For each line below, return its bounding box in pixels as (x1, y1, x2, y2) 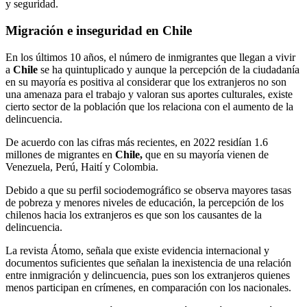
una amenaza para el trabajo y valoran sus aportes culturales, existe (5, 88, 293, 100)
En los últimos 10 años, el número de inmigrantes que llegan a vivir (5, 51, 295, 63)
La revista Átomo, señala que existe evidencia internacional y (5, 244, 269, 256)
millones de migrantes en (5, 148, 115, 160)
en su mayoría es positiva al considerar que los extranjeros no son (5, 75, 286, 88)
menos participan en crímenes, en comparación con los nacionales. (5, 281, 291, 293)
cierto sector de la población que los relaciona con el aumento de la (5, 100, 293, 112)
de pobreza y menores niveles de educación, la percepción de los (5, 196, 284, 208)
